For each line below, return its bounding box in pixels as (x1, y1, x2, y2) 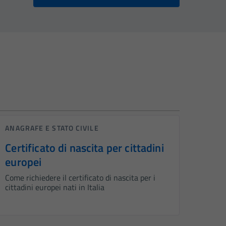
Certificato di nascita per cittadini (5, 140, 164, 156)
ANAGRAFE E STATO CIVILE (5, 123, 99, 134)
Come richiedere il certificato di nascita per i (5, 172, 156, 184)
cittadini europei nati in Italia (5, 181, 105, 194)
